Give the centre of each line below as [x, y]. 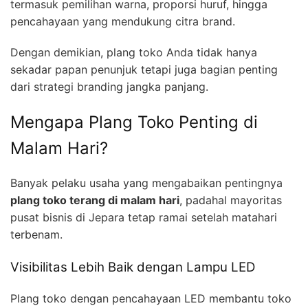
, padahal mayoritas [231, 200]
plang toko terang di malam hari [95, 200]
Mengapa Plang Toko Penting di [134, 122]
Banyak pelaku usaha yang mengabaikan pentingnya [146, 183]
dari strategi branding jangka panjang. [109, 86]
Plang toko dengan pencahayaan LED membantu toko [151, 299]
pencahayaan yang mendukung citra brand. [123, 21]
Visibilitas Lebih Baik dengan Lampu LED [133, 267]
